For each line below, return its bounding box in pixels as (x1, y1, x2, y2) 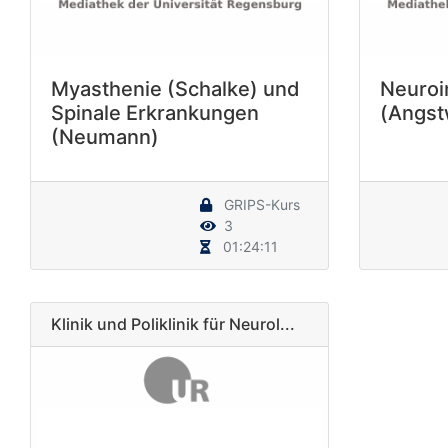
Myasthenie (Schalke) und (51, 77, 300, 102)
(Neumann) (51, 125, 159, 150)
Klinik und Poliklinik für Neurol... (51, 314, 295, 335)
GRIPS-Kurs (219, 196, 300, 214)
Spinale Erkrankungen (51, 101, 259, 126)
